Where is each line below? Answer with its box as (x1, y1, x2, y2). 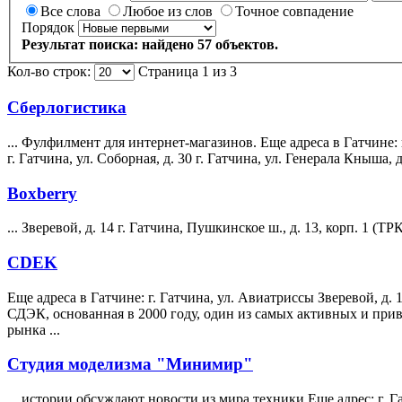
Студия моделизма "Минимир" (7, 354, 253, 374)
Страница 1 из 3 (135, 64, 237, 80)
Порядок (22, 20, 74, 36)
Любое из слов (123, 4, 216, 20)
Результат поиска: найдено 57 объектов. (22, 37, 278, 53)
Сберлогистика (7, 98, 127, 118)
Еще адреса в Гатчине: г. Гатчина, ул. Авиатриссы (7, 289, 318, 305)
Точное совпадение (235, 4, 354, 20)
